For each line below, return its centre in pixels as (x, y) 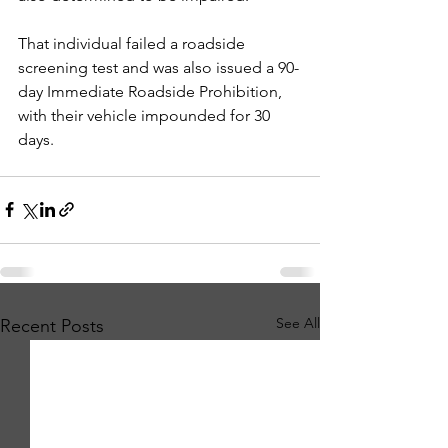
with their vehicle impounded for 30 (146, 115)
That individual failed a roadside (133, 43)
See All (298, 322)
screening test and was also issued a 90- (158, 67)
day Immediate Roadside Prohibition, (152, 91)
